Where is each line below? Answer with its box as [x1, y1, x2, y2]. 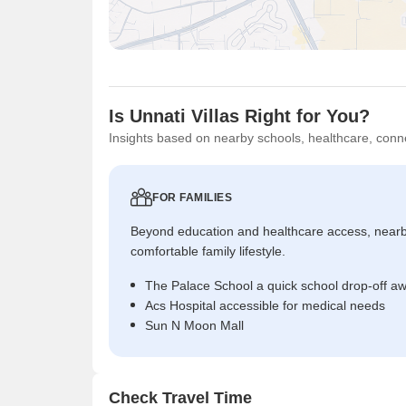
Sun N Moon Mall [145, 317, 244, 333]
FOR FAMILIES [152, 190, 232, 204]
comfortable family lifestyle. [130, 243, 285, 258]
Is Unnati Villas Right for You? [109, 105, 370, 126]
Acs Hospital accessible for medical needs [145, 297, 385, 313]
